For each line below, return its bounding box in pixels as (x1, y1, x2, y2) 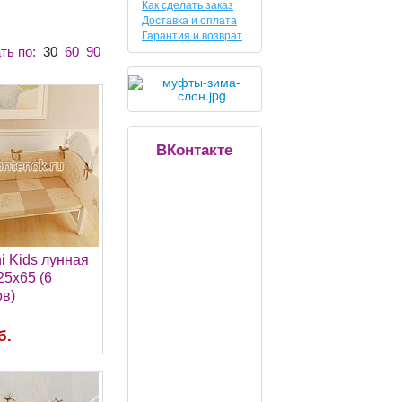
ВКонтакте (156, 137, 233, 160)
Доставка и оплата (142, 13, 238, 27)
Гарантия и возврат (142, 29, 243, 42)
